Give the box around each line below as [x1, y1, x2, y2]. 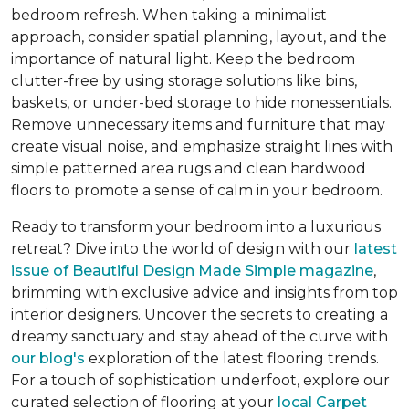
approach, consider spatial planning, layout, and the [11, 28, 387, 47]
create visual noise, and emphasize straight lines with [11, 138, 393, 156]
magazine [299, 262, 373, 280]
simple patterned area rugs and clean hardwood [11, 160, 366, 178]
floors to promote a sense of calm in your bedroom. [11, 182, 386, 200]
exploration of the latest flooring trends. [85, 350, 379, 368]
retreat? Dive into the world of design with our [11, 240, 351, 258]
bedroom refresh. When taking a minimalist [11, 6, 327, 25]
